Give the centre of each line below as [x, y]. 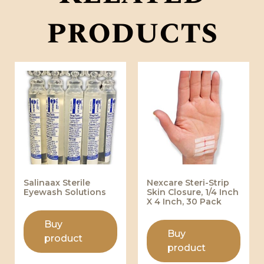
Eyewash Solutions [65, 192]
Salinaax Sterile [57, 182]
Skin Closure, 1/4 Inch [193, 192]
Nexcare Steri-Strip [188, 182]
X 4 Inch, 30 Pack [184, 201]
